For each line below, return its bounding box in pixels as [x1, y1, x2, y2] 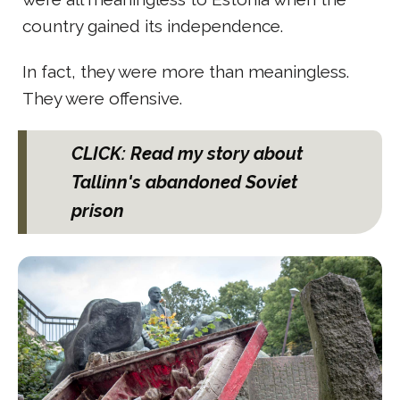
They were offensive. [22, 88, 182, 109]
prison [71, 199, 124, 221]
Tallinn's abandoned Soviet [71, 171, 297, 193]
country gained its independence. [22, 16, 283, 37]
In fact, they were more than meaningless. [22, 62, 349, 82]
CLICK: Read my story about [71, 142, 303, 164]
